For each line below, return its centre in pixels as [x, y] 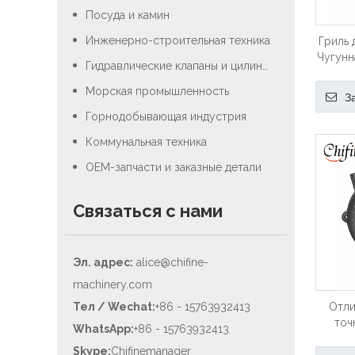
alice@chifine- [172, 262]
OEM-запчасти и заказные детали [174, 167]
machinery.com [113, 284]
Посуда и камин [128, 15]
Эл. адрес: [103, 262]
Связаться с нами [148, 211]
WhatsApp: [103, 329]
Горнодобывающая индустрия [166, 116]
